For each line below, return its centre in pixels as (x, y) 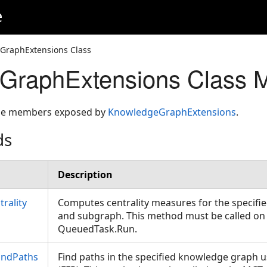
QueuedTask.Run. (100, 229)
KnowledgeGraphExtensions (172, 112)
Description (85, 175)
